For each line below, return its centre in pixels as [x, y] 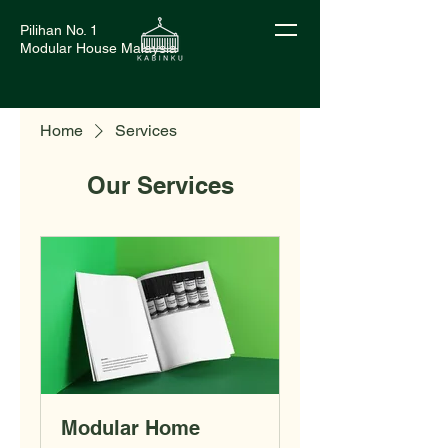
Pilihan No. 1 [59, 30]
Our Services [160, 185]
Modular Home [130, 428]
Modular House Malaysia [98, 48]
